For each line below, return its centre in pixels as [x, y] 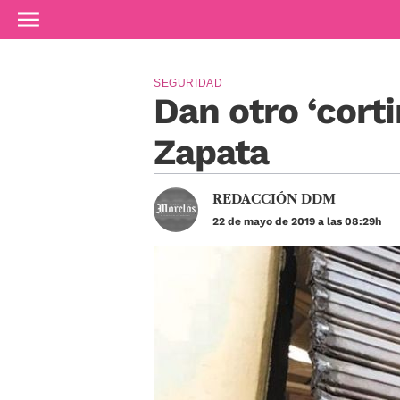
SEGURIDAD [188, 83]
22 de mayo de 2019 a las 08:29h [297, 222]
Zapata [211, 152]
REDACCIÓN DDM [274, 199]
